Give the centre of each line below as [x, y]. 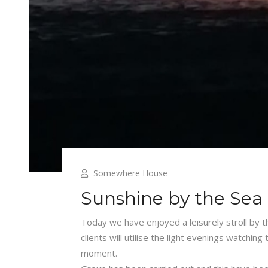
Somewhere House [130, 173]
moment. [99, 253]
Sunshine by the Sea [171, 198]
